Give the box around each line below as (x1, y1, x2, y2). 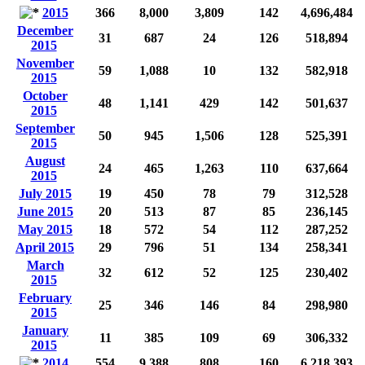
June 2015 (17, 204, 73, 218)
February (19, 290, 72, 305)
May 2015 (18, 222, 73, 236)
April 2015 (15, 240, 74, 254)
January (22, 323, 68, 337)
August (24, 153, 65, 168)
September (15, 121, 75, 135)
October (23, 88, 68, 103)
